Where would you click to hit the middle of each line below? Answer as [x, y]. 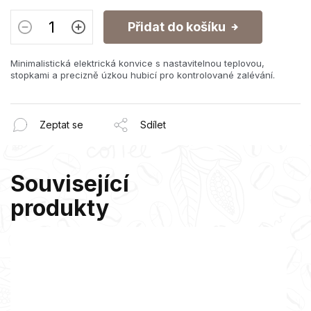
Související [70, 183]
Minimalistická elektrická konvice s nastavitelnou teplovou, [137, 63]
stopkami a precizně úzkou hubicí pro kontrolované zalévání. [143, 75]
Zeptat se [61, 125]
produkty [60, 208]
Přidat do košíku [177, 26]
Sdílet [153, 125]
